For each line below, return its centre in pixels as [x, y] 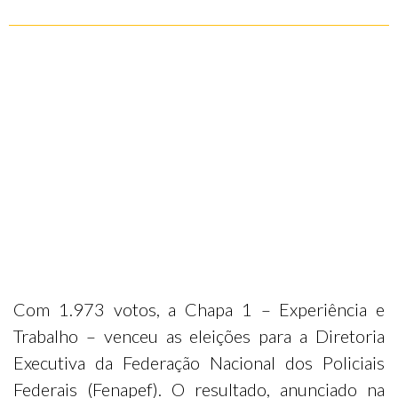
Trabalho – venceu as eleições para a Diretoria [199, 336]
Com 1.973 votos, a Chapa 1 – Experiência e [199, 309]
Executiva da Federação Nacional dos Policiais [199, 362]
